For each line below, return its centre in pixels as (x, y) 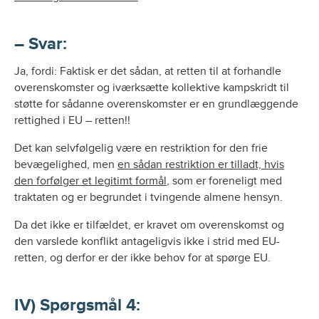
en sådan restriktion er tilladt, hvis (201, 164)
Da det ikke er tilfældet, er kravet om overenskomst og (149, 225)
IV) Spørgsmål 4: (77, 305)
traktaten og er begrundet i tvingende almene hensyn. (148, 197)
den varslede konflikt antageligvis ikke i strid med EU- (147, 241)
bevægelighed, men (66, 164)
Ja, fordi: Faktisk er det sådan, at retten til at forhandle (148, 71)
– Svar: (41, 44)
